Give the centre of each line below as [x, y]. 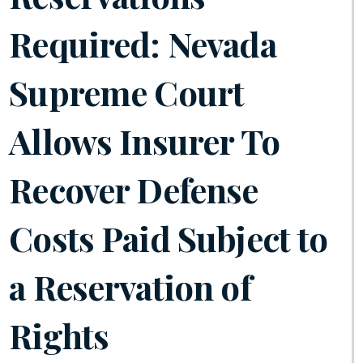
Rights [59, 335]
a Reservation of [130, 287]
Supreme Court [127, 92]
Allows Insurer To [144, 141]
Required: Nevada [143, 44]
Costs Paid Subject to [169, 238]
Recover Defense [134, 190]
